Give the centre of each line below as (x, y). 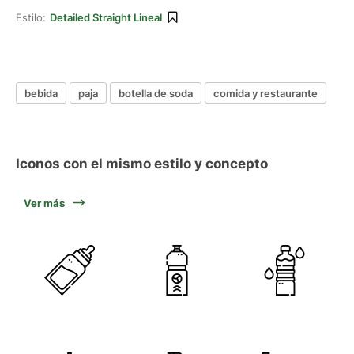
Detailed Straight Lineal (106, 17)
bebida (41, 93)
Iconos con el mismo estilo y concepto (142, 164)
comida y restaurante (265, 93)
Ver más (44, 203)
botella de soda (156, 93)
